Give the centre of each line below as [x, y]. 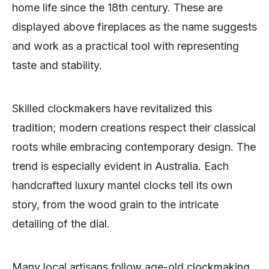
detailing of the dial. [61, 224]
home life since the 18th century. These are [117, 8]
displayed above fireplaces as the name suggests [134, 27]
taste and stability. [57, 65]
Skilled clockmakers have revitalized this [112, 109]
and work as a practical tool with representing [125, 46]
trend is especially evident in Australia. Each [120, 166]
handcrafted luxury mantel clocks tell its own [122, 186]
